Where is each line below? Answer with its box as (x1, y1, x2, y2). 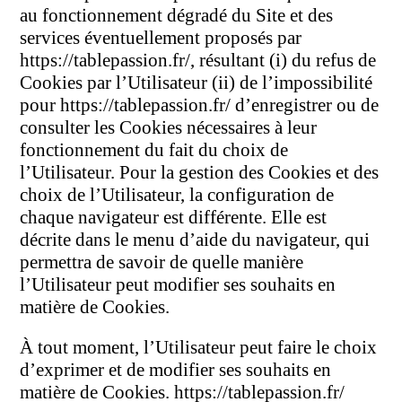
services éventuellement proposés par (20, 27, 302, 49)
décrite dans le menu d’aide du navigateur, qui (20, 229, 371, 251)
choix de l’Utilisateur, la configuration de (20, 184, 335, 206)
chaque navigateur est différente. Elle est (20, 206, 328, 229)
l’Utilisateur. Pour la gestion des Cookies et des (20, 162, 380, 184)
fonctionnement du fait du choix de (20, 139, 289, 162)
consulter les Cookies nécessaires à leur (20, 117, 318, 139)
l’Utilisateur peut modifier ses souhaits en (20, 274, 336, 296)
